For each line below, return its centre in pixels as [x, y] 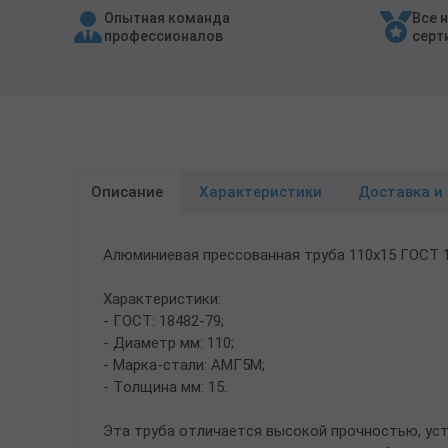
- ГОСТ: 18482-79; [163, 321]
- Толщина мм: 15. [165, 387]
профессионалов [163, 36]
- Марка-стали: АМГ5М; [184, 365]
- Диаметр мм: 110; [168, 343]
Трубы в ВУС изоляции [92, 26]
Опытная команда [167, 18]
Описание [127, 192]
